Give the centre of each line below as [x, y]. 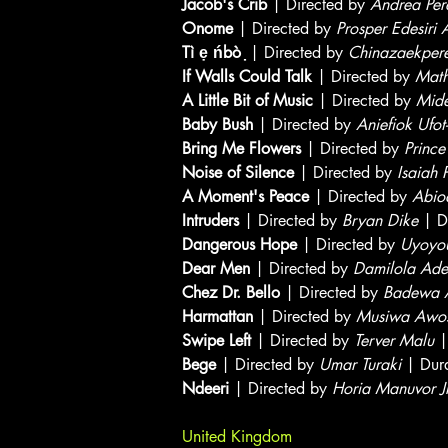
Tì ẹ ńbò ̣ [213, 52]
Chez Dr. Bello [231, 292]
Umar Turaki [360, 364]
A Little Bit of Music [247, 100]
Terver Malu [394, 340]
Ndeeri [205, 388]
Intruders [210, 220]
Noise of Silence [238, 172]
